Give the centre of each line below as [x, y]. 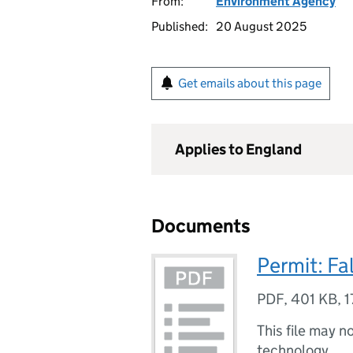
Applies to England [238, 149]
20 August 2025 [261, 26]
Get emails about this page [250, 83]
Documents [201, 226]
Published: [180, 26]
